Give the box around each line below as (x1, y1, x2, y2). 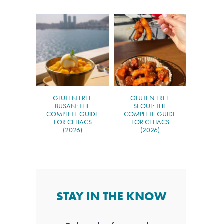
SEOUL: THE (133, 101, 167, 111)
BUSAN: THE (55, 101, 90, 111)
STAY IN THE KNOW (56, 188, 166, 204)
